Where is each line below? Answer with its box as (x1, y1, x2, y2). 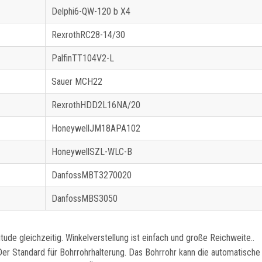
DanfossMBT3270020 (51, 170, 132, 181)
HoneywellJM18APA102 (51, 123, 140, 135)
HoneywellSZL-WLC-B (51, 146, 132, 158)
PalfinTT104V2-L (51, 53, 114, 64)
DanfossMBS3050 (51, 193, 118, 205)
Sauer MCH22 (51, 76, 102, 88)
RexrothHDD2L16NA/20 (51, 99, 140, 111)
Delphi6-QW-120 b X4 (51, 6, 130, 18)
